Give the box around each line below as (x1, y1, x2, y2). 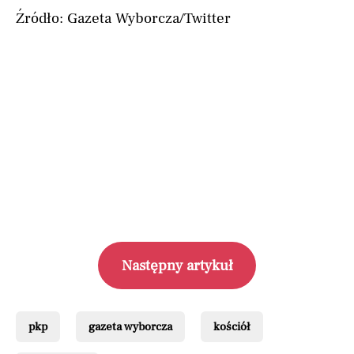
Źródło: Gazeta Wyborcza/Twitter (16, 9, 231, 28)
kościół (213, 318, 250, 334)
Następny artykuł (121, 255, 233, 275)
